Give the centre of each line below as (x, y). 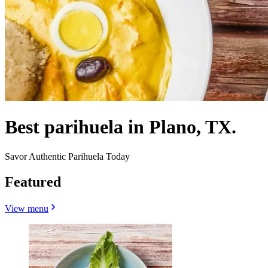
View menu (27, 208)
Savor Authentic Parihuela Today (67, 156)
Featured (33, 182)
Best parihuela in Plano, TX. (121, 127)
